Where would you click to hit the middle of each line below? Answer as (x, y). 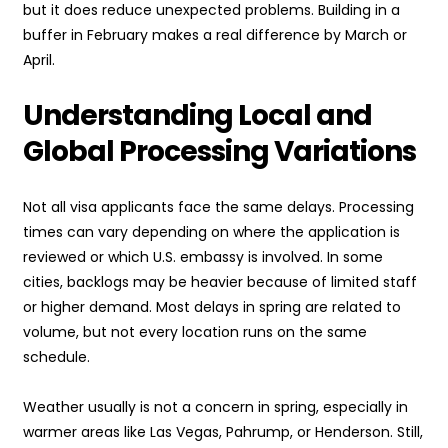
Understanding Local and (197, 116)
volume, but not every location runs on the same (195, 332)
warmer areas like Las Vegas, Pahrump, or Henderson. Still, (223, 432)
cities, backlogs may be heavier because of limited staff (220, 282)
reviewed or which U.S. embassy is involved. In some (203, 257)
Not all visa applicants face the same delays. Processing (218, 207)
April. (39, 60)
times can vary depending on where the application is (211, 232)
